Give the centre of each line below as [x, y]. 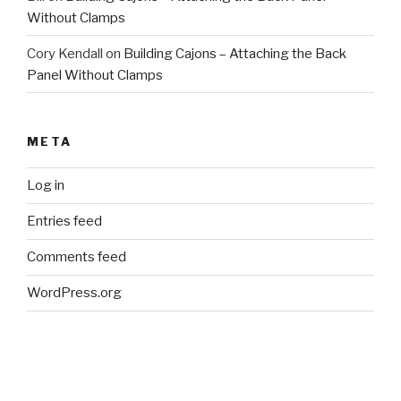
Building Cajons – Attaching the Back [235, 53]
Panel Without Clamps [95, 75]
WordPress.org [74, 293]
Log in [46, 186]
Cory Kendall [65, 53]
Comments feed [77, 257]
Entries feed [64, 222]
